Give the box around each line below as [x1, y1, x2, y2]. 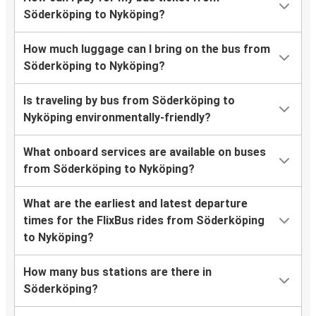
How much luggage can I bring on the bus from [23, 42, 270, 56]
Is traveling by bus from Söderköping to [23, 94, 235, 108]
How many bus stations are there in [23, 265, 212, 279]
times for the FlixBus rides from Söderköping [23, 214, 265, 228]
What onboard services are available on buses [23, 145, 266, 159]
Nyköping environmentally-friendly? [23, 111, 211, 125]
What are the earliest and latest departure [23, 197, 248, 211]
